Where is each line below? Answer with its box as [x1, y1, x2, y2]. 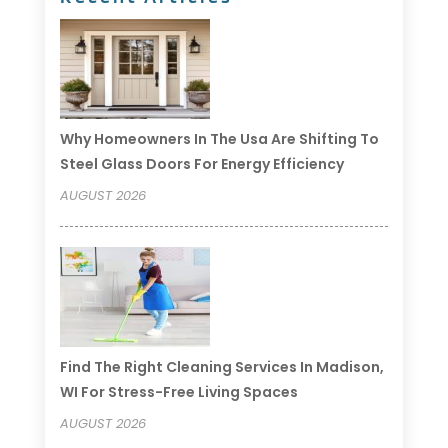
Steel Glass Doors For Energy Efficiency [59, 153, 344, 174]
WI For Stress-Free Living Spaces [59, 381, 298, 402]
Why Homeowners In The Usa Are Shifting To [59, 128, 379, 149]
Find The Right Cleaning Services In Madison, [59, 356, 384, 377]
